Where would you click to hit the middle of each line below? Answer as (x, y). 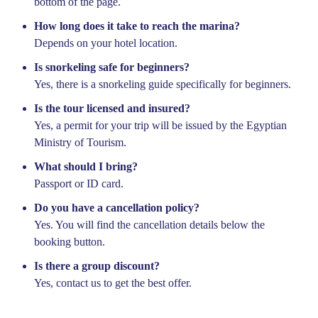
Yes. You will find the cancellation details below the (149, 225)
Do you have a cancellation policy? (117, 208)
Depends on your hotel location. (106, 43)
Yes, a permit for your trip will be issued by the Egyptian (160, 126)
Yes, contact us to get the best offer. (113, 283)
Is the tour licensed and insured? (112, 109)
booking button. (70, 242)
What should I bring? (86, 167)
